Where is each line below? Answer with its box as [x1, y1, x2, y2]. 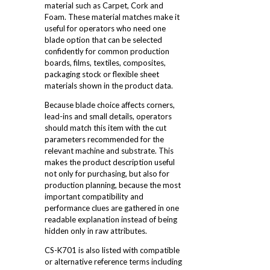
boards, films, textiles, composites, [45, 57, 166, 67]
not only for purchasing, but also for [45, 168, 169, 178]
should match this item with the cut [45, 122, 166, 133]
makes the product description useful [45, 157, 175, 167]
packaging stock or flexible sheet [45, 69, 159, 79]
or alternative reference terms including [45, 256, 182, 266]
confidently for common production [45, 46, 169, 56]
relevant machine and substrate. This [45, 145, 174, 155]
